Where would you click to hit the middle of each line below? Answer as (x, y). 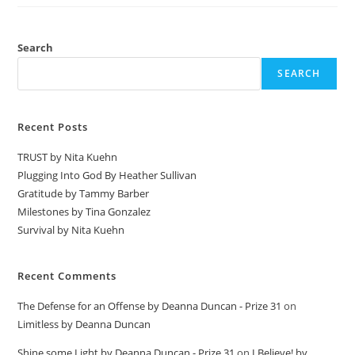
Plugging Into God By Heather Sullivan (107, 176)
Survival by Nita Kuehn (71, 230)
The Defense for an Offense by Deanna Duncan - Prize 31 (150, 306)
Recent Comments (67, 276)
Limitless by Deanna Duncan (84, 324)
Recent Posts (53, 127)
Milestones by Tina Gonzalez (84, 212)
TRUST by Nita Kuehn (68, 157)
